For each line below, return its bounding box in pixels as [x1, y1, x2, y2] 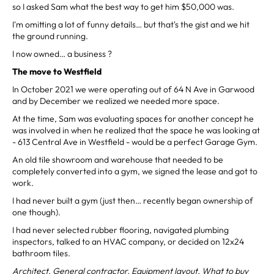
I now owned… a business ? [12, 48, 114, 59]
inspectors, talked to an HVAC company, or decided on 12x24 [12, 235, 244, 247]
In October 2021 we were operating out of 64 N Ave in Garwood [12, 83, 254, 95]
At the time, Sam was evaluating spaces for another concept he [12, 113, 254, 124]
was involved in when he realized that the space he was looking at [12, 124, 260, 136]
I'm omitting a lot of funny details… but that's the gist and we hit [12, 18, 250, 30]
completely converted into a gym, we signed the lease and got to [12, 165, 257, 177]
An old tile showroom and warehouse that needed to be [12, 154, 223, 165]
